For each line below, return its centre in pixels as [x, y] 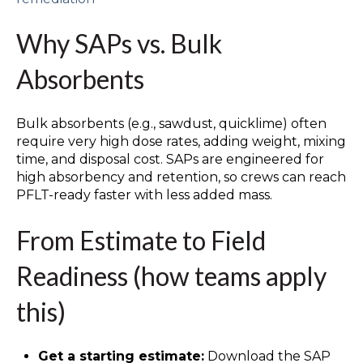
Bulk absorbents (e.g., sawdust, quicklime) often [171, 124]
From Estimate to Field [141, 240]
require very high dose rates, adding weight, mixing [181, 142]
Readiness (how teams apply [171, 275]
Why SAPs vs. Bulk [119, 43]
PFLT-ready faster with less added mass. [144, 195]
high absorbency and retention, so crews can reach [181, 177]
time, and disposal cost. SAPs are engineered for [170, 160]
